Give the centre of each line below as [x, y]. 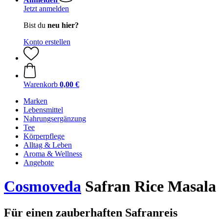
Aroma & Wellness [53, 154]
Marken [35, 101]
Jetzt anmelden [46, 9]
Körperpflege [44, 136]
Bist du [35, 25]
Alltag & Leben [48, 145]
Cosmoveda [43, 186]
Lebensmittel [43, 110]
